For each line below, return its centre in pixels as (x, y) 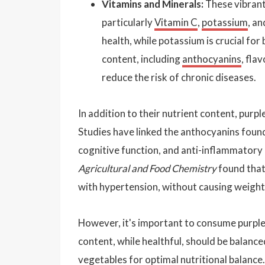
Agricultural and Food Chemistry (147, 168)
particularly (128, 22)
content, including (142, 59)
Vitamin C (176, 22)
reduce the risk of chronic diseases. (179, 77)
